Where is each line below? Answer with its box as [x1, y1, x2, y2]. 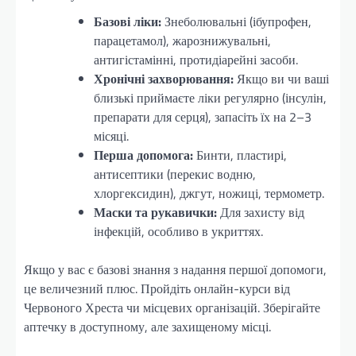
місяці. [94, 126, 129, 145]
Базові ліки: [94, 11, 161, 31]
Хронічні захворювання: [94, 68, 234, 88]
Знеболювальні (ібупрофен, [161, 11, 311, 31]
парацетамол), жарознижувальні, [94, 30, 271, 50]
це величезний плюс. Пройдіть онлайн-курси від [24, 278, 290, 298]
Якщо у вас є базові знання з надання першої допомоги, [24, 259, 327, 279]
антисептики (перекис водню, [94, 164, 256, 184]
